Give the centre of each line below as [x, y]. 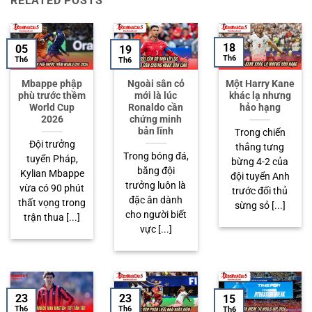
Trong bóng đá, [156, 156]
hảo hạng [260, 107]
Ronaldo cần [156, 107]
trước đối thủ [260, 190]
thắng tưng [260, 147]
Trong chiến [260, 132]
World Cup [52, 107]
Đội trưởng [52, 144]
